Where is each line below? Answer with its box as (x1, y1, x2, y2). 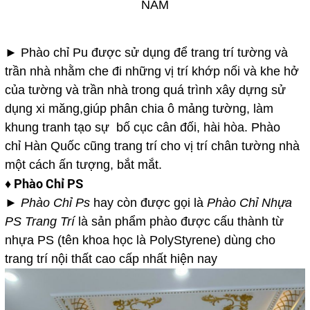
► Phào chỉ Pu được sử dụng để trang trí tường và (4, 46, 288, 60)
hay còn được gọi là (93, 196, 203, 210)
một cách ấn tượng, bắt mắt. (4, 158, 162, 172)
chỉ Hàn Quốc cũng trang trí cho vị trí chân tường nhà (4, 139, 300, 154)
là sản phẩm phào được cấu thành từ (74, 215, 284, 229)
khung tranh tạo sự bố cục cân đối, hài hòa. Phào (4, 120, 280, 135)
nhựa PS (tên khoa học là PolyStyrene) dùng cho (4, 233, 275, 248)
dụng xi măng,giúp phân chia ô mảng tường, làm (4, 102, 273, 116)
